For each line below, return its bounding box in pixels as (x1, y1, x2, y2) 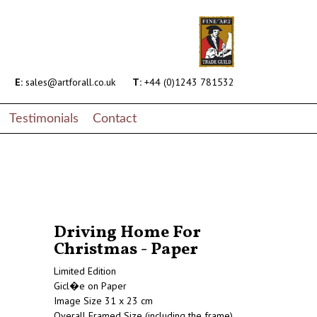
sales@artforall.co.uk (23, 76, 115, 89)
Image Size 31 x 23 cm (54, 294, 153, 308)
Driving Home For (54, 221, 201, 246)
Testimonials (9, 112, 79, 125)
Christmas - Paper (54, 238, 198, 263)
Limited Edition (54, 265, 116, 278)
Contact (93, 112, 137, 125)
